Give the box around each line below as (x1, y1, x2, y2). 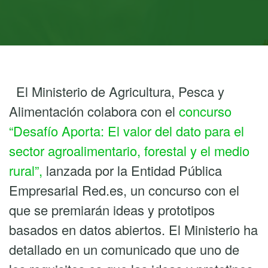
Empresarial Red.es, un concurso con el (9, 181, 239, 199)
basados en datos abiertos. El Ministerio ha (9, 220, 258, 239)
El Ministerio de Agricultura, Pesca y (9, 82, 224, 100)
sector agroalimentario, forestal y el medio (9, 141, 249, 160)
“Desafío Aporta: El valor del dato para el (9, 121, 244, 140)
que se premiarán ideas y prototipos (9, 200, 215, 219)
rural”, (9, 161, 46, 179)
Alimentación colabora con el (9, 102, 179, 120)
